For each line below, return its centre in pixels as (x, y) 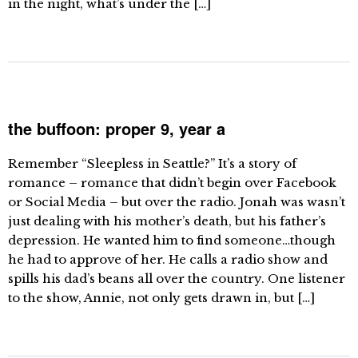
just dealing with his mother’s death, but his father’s (167, 221)
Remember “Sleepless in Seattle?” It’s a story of (152, 163)
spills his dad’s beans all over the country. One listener (177, 278)
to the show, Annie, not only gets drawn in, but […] (161, 298)
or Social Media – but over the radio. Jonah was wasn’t (177, 202)
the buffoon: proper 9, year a (117, 128)
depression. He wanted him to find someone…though (172, 240)
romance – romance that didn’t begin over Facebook (172, 183)
